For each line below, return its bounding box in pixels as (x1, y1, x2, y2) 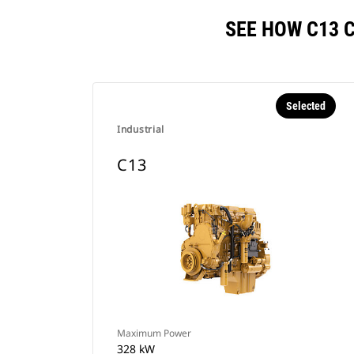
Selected (285, 100, 326, 112)
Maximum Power (117, 326, 191, 340)
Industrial (117, 122, 165, 136)
